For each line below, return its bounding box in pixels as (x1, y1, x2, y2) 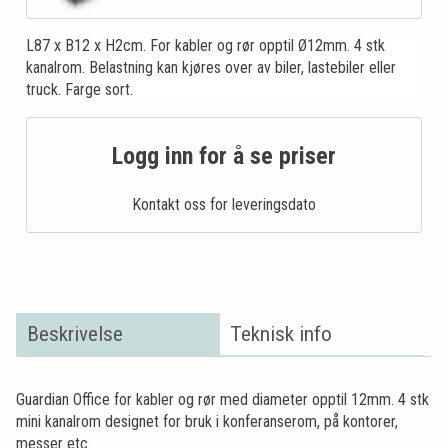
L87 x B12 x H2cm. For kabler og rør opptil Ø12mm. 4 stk (26, 35, 385, 55)
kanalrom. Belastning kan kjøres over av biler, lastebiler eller (26, 57, 396, 77)
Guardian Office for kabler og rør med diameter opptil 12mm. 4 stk (16, 389, 429, 409)
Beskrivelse (26, 321, 123, 347)
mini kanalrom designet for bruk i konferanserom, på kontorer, (16, 411, 398, 431)
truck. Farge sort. (26, 79, 133, 99)
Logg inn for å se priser (112, 141, 336, 170)
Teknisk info (230, 321, 333, 347)
